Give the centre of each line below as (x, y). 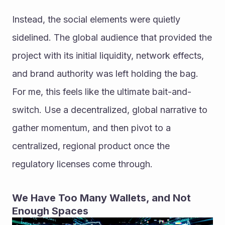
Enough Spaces (50, 211)
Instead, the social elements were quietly (96, 20)
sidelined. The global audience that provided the (112, 38)
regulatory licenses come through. (82, 164)
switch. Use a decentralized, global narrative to (110, 110)
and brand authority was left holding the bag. (105, 74)
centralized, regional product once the (91, 146)
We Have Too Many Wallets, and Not (101, 198)
